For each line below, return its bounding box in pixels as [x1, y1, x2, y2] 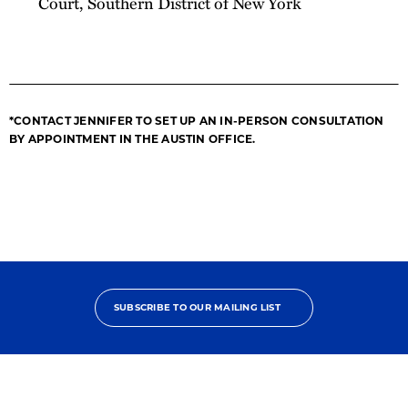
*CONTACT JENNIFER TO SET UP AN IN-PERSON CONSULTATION [9, 113, 384, 127]
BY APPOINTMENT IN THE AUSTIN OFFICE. [9, 131, 256, 146]
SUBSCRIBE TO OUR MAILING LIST [114, 301, 280, 313]
